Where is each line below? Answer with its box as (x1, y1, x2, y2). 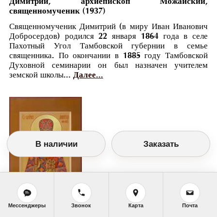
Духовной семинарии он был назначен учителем (9, 61, 208, 70)
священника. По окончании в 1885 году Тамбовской (9, 51, 208, 61)
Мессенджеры (8, 202, 46, 208)
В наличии (35, 139, 77, 149)
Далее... (73, 70, 103, 80)
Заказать (143, 139, 179, 149)
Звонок (71, 202, 92, 208)
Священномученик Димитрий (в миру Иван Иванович (9, 22, 208, 31)
